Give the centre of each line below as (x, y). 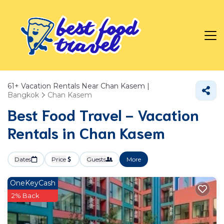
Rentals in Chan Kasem (86, 132)
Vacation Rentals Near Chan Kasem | (84, 86)
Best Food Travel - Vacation (103, 114)
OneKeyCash (33, 183)
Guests (96, 159)
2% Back (25, 195)
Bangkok (23, 95)
